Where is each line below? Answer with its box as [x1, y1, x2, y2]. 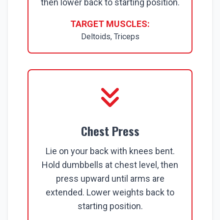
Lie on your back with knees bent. [45, 146, 175, 156]
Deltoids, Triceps [81, 32, 139, 41]
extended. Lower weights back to [46, 187, 174, 197]
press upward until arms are [55, 173, 165, 184]
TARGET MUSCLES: [70, 19, 150, 29]
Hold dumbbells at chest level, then [42, 160, 178, 170]
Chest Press [81, 122, 139, 139]
